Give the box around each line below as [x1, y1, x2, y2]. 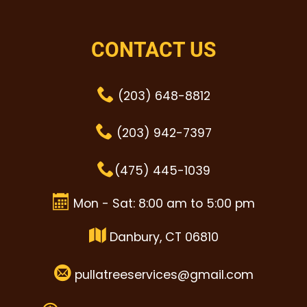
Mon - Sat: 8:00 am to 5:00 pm [69, 195, 255, 212]
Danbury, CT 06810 [106, 229, 219, 246]
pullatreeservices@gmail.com [71, 266, 254, 283]
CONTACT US [91, 37, 216, 62]
